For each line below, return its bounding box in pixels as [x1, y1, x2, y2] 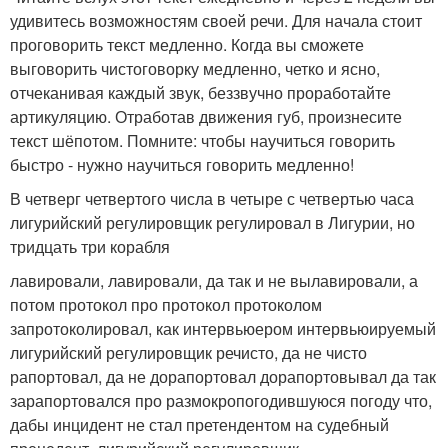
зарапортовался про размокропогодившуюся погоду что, [10, 389, 432, 413]
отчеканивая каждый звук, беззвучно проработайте [10, 81, 391, 105]
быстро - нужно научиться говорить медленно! [10, 153, 354, 177]
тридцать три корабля [10, 235, 170, 259]
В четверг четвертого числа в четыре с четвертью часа [10, 187, 414, 211]
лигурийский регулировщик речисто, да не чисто [10, 341, 367, 365]
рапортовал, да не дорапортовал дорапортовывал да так [10, 365, 436, 389]
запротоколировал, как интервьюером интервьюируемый [10, 317, 436, 341]
